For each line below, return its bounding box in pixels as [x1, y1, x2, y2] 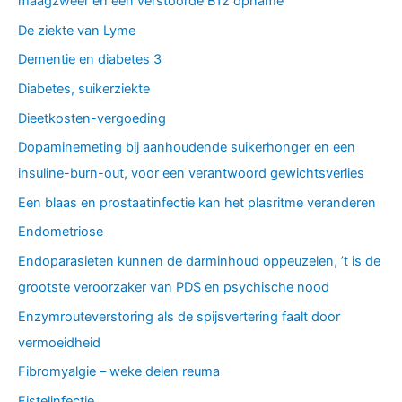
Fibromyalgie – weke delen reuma [18, 363, 220, 380]
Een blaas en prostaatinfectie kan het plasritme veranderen [18, 194, 376, 211]
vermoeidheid [18, 334, 100, 351]
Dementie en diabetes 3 [18, 51, 162, 68]
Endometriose [18, 223, 103, 240]
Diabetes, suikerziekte [18, 80, 150, 97]
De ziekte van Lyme [18, 22, 135, 39]
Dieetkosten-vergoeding [18, 109, 166, 127]
